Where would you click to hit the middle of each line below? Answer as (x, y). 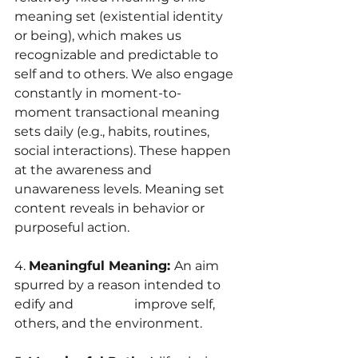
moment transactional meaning (119, 112)
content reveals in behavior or (111, 208)
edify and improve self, (116, 304)
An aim (198, 265)
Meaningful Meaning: (101, 265)
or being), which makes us (99, 35)
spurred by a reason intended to (119, 284)
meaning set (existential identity (120, 16)
